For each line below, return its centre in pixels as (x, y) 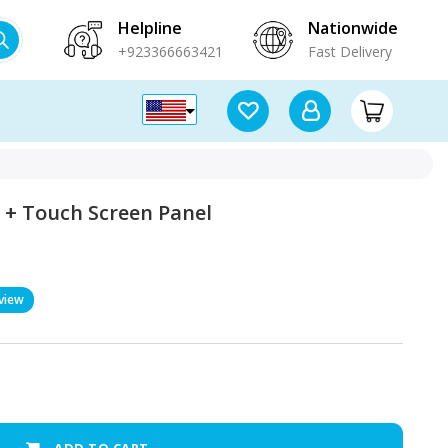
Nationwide (353, 27)
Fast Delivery (350, 51)
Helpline (150, 27)
